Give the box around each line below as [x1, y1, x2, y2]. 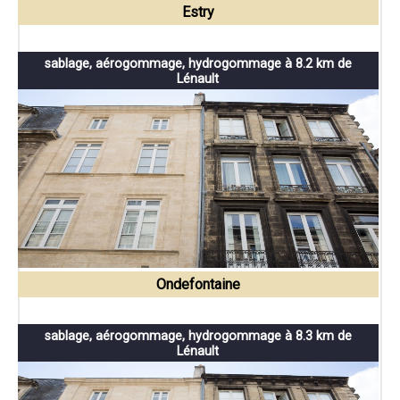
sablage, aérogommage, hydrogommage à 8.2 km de [44, 56, 352, 72]
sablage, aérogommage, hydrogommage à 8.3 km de [44, 329, 352, 345]
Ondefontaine [155, 276, 240, 294]
